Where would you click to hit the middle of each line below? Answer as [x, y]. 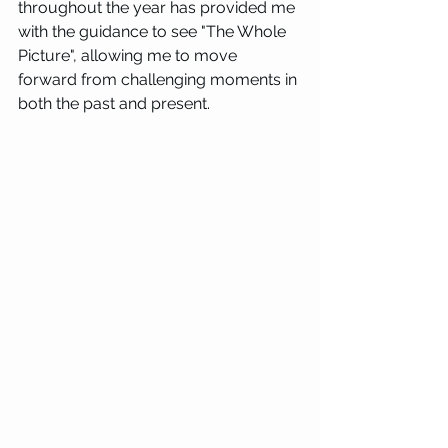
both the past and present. [114, 103]
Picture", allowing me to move [129, 55]
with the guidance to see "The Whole [154, 31]
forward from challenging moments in [159, 79]
